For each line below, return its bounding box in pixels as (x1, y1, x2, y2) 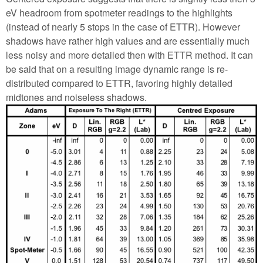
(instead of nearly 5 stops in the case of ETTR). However (6, 20, 240, 34)
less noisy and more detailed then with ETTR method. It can (6, 48, 253, 62)
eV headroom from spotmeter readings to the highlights (6, 6, 232, 20)
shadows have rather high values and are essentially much (6, 34, 249, 48)
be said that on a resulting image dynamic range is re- (6, 62, 228, 76)
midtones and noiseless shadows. (6, 90, 147, 104)
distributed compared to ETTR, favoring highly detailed (6, 76, 232, 90)
